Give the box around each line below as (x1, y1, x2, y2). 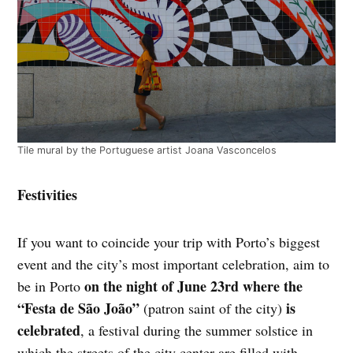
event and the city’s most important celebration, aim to (17, 254, 330, 273)
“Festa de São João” (17, 297, 144, 318)
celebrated (17, 319, 81, 340)
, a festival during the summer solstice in (80, 320, 314, 340)
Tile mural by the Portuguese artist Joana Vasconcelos (17, 143, 277, 156)
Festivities (17, 184, 78, 205)
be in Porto (17, 276, 81, 295)
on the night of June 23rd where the (80, 275, 303, 296)
